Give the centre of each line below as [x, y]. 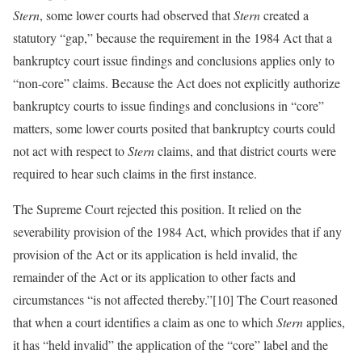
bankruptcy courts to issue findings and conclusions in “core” [168, 105]
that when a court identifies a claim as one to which [145, 322]
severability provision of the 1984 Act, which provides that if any [177, 232]
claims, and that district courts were [245, 151]
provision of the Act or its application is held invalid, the [155, 254]
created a [284, 15]
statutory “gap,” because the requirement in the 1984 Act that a [173, 38]
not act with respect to [70, 151]
